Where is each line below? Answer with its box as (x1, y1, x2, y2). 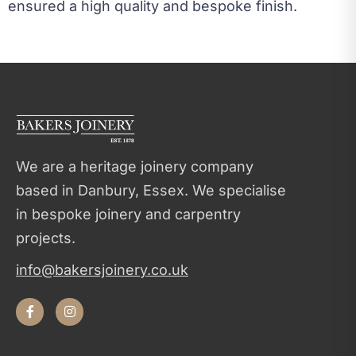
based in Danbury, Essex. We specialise (16, 181, 286, 199)
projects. (16, 229, 75, 246)
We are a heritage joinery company (16, 157, 253, 175)
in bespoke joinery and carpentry (16, 205, 241, 222)
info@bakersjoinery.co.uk (16, 261, 188, 278)
